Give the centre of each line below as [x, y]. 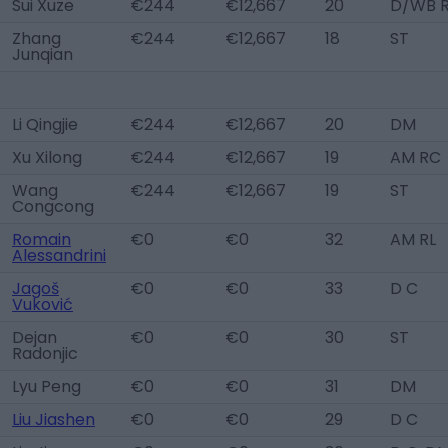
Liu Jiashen [53, 419]
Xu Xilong [47, 157]
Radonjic [45, 353]
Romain [41, 239]
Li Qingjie [45, 124]
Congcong [53, 206]
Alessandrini [59, 255]
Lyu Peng [46, 386]
